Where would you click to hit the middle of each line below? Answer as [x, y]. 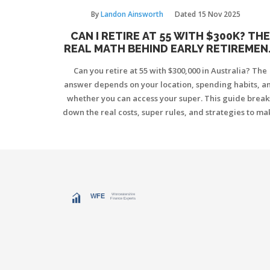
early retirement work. [170, 126]
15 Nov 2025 [219, 14]
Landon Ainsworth [132, 14]
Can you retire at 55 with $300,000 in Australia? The [170, 70]
